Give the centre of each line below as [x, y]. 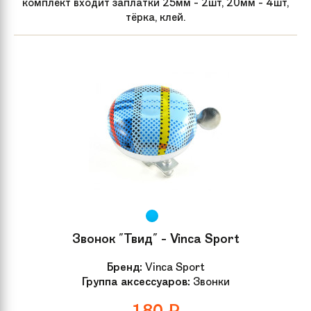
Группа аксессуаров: [136, 281]
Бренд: [124, 267]
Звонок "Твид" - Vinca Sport [155, 238]
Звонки [210, 281]
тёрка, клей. [155, 17]
